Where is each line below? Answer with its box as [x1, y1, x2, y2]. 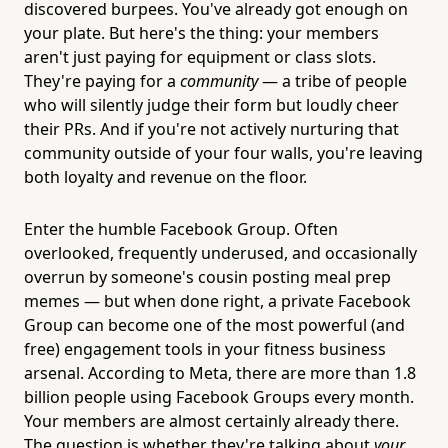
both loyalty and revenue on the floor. [24, 165, 307, 188]
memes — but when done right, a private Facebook [24, 289, 411, 312]
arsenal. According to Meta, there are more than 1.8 [24, 361, 416, 384]
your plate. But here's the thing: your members [24, 21, 379, 44]
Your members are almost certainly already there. [24, 409, 399, 432]
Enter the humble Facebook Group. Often [24, 217, 338, 240]
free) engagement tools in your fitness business [24, 337, 386, 360]
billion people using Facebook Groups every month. [24, 385, 414, 408]
